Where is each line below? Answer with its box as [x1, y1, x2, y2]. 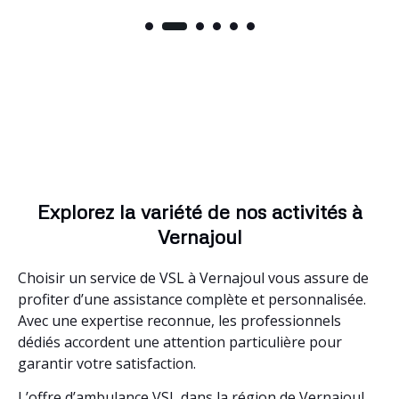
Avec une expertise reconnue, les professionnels [18, 310, 341, 330]
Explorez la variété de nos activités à [37, 199, 362, 224]
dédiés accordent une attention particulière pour [18, 331, 342, 352]
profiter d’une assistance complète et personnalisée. [18, 289, 366, 309]
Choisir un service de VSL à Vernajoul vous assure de [18, 267, 369, 288]
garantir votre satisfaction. [18, 353, 196, 373]
